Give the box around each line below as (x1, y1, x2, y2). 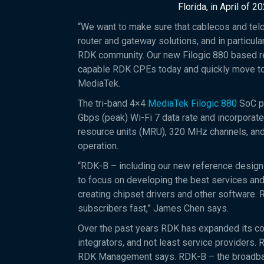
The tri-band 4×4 (78, 98, 148, 109)
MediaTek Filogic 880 (148, 98, 237, 109)
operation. (78, 140, 118, 151)
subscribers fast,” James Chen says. (78, 203, 229, 214)
